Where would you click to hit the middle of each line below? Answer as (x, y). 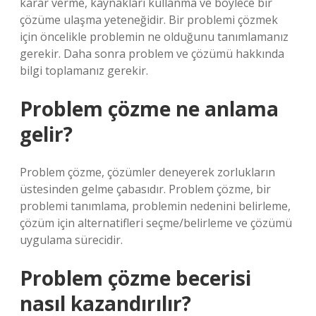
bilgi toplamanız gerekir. (84, 71)
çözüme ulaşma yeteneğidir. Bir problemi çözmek (149, 20)
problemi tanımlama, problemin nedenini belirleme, (155, 206)
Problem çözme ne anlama (149, 109)
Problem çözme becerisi (135, 278)
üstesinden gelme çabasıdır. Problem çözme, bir (145, 189)
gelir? (46, 134)
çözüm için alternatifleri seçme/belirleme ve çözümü (156, 223)
